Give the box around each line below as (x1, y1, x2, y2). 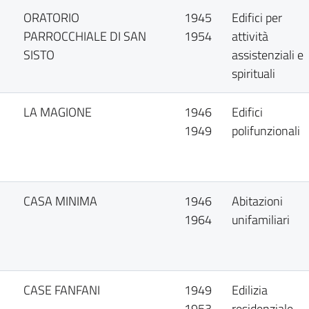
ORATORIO (23, 8, 80, 27)
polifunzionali (232, 121, 301, 140)
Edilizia (232, 281, 268, 299)
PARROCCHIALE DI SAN (23, 27, 147, 46)
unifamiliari (232, 210, 290, 229)
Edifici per (232, 8, 283, 27)
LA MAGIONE (23, 103, 92, 121)
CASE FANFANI (23, 281, 101, 299)
